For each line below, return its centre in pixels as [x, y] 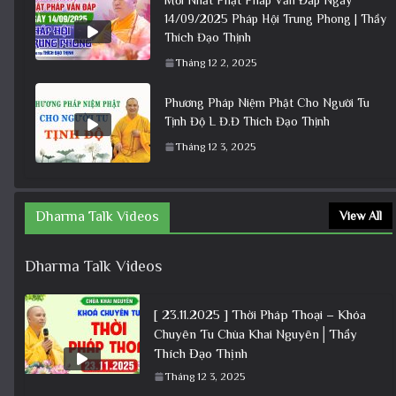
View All [361, 215]
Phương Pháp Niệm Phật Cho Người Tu [267, 102]
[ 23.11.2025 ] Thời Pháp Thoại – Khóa [260, 314]
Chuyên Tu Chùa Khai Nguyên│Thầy [255, 333]
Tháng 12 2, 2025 [216, 62]
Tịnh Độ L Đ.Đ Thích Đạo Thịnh [247, 121]
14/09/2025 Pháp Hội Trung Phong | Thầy [275, 18]
